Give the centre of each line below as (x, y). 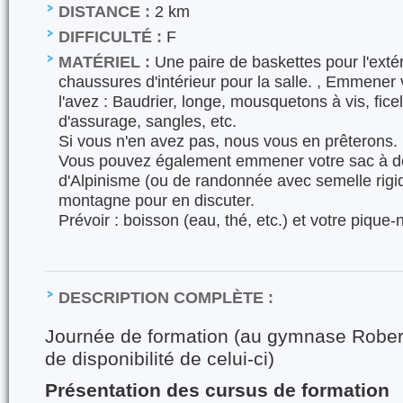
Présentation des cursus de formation (217, 390)
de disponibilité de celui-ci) (160, 359)
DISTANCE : (104, 11)
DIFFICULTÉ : (110, 36)
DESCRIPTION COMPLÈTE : (166, 297)
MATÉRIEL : (104, 62)
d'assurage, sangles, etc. (148, 121)
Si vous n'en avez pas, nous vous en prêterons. (228, 141)
